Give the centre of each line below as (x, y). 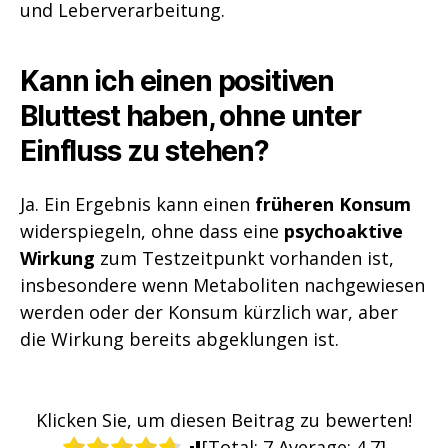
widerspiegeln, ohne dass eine (152, 230)
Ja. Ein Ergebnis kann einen (137, 203)
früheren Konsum (333, 203)
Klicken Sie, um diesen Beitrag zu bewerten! (224, 419)
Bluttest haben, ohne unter (190, 115)
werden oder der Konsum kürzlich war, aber (209, 311)
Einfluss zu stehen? (144, 150)
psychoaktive (343, 230)
